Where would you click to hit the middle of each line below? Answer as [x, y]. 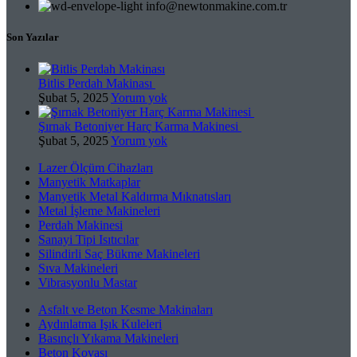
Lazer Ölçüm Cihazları [96, 167]
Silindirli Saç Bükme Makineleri [119, 253]
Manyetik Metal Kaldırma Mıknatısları [135, 196]
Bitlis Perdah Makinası [97, 83]
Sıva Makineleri [78, 268]
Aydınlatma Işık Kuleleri [100, 324]
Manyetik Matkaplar [89, 182]
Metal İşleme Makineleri [99, 210]
